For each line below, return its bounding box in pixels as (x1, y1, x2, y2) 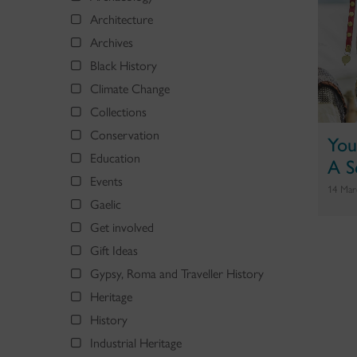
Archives (90, 34, 133, 50)
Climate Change (90, 80, 170, 96)
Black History (90, 57, 157, 73)
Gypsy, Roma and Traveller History (90, 265, 264, 281)
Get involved (90, 219, 154, 235)
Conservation (90, 127, 159, 143)
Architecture (90, 11, 153, 27)
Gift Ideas (90, 242, 138, 258)
